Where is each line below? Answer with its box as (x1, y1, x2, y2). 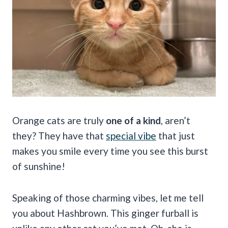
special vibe (106, 129, 156, 141)
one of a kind (106, 114, 161, 126)
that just (156, 129, 195, 141)
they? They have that (12, 129, 106, 141)
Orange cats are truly (12, 114, 106, 126)
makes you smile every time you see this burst (12, 145, 208, 157)
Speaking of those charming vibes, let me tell (12, 191, 204, 204)
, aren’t (161, 114, 190, 126)
